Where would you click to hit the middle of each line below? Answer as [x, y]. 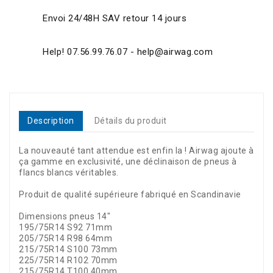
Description [51, 121]
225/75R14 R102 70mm [68, 261]
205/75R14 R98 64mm [66, 239]
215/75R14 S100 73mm [68, 250]
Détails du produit [130, 121]
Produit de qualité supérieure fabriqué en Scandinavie [131, 195]
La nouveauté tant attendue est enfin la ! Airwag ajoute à [136, 151]
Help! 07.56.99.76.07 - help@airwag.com [128, 52]
